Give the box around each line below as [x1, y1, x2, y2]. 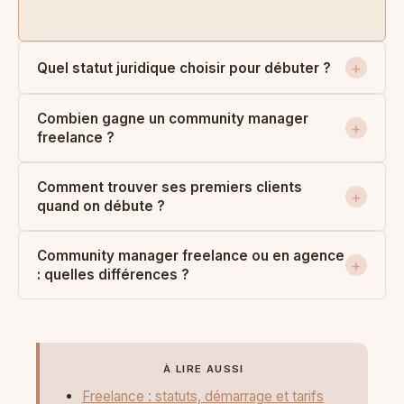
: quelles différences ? [37, 266, 189, 284]
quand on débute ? [37, 197, 165, 216]
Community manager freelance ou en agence [37, 247, 344, 265]
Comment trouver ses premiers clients [37, 179, 302, 197]
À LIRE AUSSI [163, 363, 244, 376]
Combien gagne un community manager [37, 110, 308, 128]
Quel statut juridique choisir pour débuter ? [37, 59, 331, 77]
